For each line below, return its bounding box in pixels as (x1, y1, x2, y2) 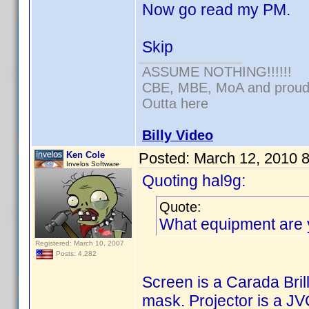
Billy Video (142, 128, 213, 143)
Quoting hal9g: (142, 172, 246, 190)
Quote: (159, 199, 201, 215)
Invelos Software (66, 160, 119, 168)
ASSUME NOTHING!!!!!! (142, 64, 292, 79)
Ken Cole (66, 150, 105, 160)
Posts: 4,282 (54, 250, 97, 258)
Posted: (139, 150, 194, 167)
